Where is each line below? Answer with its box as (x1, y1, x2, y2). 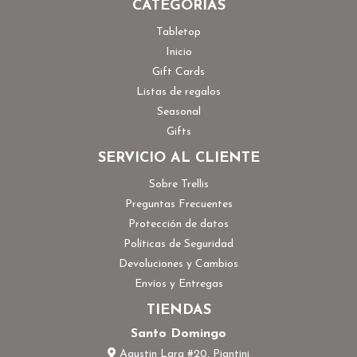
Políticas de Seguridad (124, 237, 233, 250)
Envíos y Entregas (134, 277, 223, 290)
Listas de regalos (136, 85, 221, 98)
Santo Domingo (131, 327, 226, 340)
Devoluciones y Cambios (119, 257, 238, 270)
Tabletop (156, 25, 201, 38)
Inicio (165, 45, 192, 58)
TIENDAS (146, 302, 211, 318)
